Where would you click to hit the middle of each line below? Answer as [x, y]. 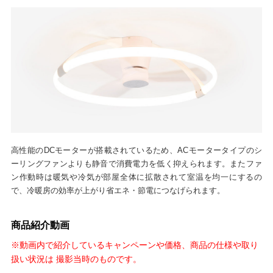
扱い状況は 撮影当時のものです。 [76, 259]
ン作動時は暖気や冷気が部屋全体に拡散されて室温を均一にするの [136, 177]
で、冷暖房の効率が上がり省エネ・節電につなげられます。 [118, 191]
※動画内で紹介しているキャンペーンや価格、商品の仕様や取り [134, 245]
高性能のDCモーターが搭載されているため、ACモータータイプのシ [136, 151]
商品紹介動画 [40, 225]
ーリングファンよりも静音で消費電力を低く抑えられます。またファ [136, 164]
